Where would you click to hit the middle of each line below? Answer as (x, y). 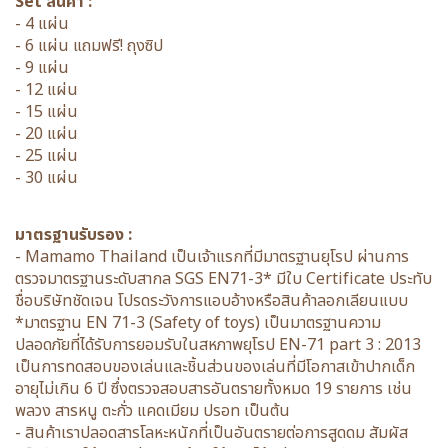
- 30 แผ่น (48, 178)
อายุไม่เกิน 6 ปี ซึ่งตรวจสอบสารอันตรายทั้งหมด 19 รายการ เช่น (213, 389)
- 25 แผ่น (46, 156)
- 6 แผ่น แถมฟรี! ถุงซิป (89, 46)
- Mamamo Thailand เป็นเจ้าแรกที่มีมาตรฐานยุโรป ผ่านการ (212, 257)
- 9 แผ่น (42, 68)
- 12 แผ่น (46, 90)
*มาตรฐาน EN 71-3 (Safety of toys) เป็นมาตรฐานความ (198, 323)
